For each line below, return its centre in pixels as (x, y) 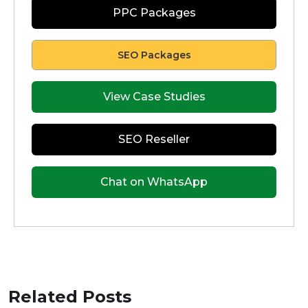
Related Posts (70, 296)
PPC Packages (154, 12)
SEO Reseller (154, 139)
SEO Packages (154, 55)
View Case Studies (154, 96)
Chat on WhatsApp (154, 181)
